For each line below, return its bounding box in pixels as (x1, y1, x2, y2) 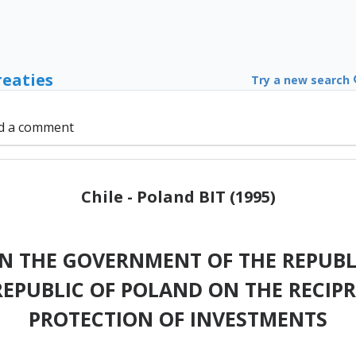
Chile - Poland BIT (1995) (80, 185, 276, 207)
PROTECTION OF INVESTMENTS (29, 304, 327, 332)
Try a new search (250, 72, 353, 88)
